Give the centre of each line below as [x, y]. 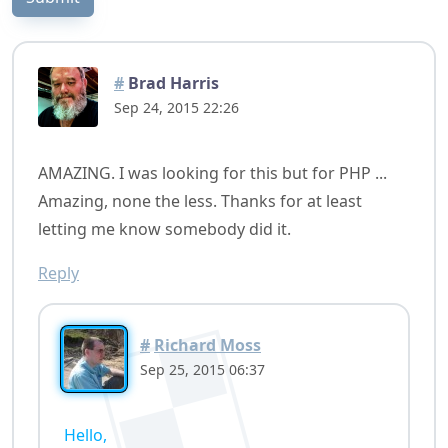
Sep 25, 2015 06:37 [202, 369]
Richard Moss [207, 344]
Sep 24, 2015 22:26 [176, 107]
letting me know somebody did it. [164, 229]
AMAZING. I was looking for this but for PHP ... [212, 173]
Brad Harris [171, 82]
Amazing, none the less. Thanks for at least [200, 201]
